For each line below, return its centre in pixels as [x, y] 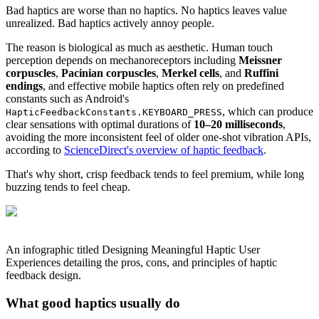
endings [24, 86]
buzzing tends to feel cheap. [68, 187]
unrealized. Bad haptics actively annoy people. [110, 23]
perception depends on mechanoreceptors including [122, 61]
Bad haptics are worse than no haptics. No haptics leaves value [146, 11]
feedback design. [43, 276]
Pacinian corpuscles [109, 73]
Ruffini [261, 73]
